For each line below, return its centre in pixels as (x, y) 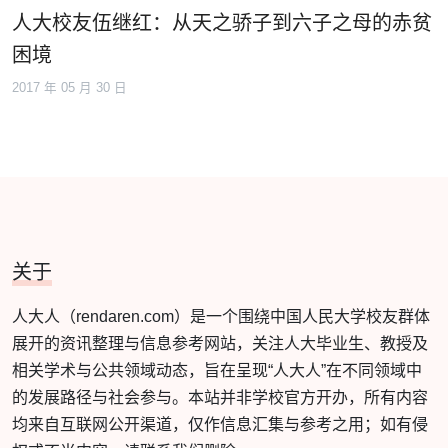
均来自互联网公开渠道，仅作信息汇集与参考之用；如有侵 (220, 424)
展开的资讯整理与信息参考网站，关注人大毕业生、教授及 (220, 343)
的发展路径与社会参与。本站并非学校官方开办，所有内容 (220, 397)
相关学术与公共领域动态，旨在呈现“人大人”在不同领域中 (217, 370)
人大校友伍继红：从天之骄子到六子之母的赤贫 (222, 22)
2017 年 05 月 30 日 (69, 87)
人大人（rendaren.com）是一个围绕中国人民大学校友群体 (221, 316)
